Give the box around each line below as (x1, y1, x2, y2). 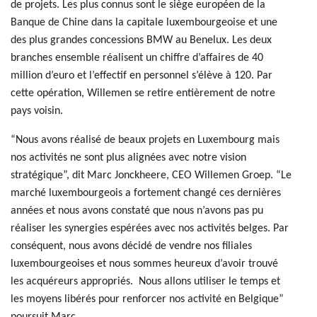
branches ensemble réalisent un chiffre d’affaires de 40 (11, 52, 263, 64)
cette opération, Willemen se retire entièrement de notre (11, 88, 275, 99)
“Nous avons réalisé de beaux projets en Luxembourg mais (11, 134, 279, 146)
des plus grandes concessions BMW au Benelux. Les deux (11, 35, 272, 46)
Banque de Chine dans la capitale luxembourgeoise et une (11, 17, 277, 28)
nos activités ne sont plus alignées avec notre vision (11, 152, 246, 163)
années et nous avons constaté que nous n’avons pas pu (11, 205, 263, 217)
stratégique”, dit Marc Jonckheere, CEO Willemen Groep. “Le (11, 170, 292, 181)
